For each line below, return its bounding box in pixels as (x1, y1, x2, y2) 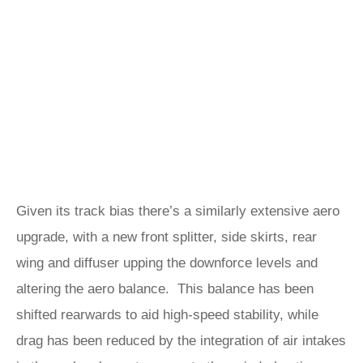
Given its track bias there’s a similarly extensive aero (16, 203, 340, 219)
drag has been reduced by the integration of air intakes (16, 333, 346, 348)
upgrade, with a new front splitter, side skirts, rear (16, 229, 317, 245)
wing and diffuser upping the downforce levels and (16, 255, 318, 271)
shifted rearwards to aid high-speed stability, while (16, 307, 318, 322)
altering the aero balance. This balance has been (16, 281, 314, 297)
